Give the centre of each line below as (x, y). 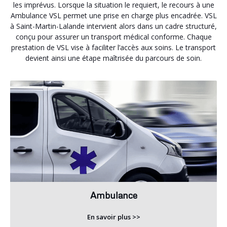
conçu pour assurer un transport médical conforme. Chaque (113, 36)
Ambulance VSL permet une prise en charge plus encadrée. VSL (113, 15)
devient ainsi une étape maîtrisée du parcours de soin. (113, 58)
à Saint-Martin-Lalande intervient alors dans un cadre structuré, (113, 26)
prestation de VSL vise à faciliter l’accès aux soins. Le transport (113, 47)
